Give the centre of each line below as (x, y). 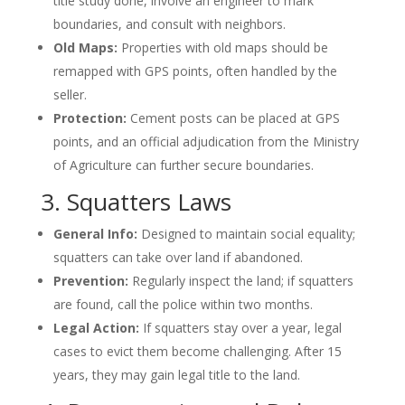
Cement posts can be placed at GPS (233, 118)
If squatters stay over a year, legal (240, 328)
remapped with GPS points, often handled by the (195, 71)
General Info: (95, 234)
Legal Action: (96, 328)
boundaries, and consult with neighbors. (169, 24)
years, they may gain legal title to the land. (176, 375)
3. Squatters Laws (136, 202)
